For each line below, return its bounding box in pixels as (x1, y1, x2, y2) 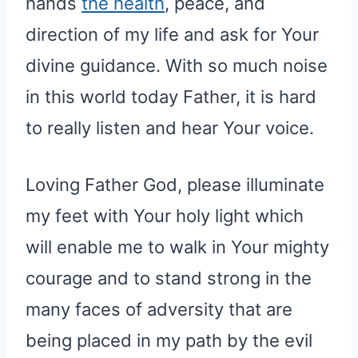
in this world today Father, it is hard (26, 86, 316, 107)
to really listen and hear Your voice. (26, 117, 314, 138)
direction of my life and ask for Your (26, 23, 319, 45)
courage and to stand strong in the (26, 267, 312, 288)
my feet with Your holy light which (26, 205, 304, 226)
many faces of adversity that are (26, 298, 292, 320)
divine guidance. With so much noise (26, 54, 328, 76)
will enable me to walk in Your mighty (26, 236, 329, 257)
